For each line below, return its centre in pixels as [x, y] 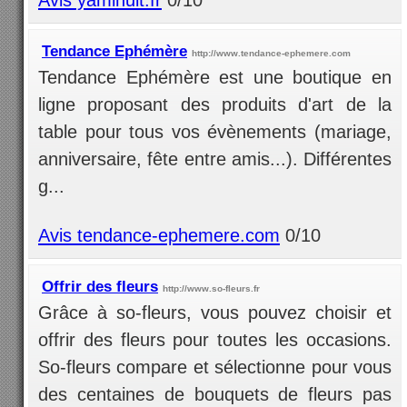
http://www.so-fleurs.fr [211, 289]
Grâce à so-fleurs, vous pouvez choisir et [215, 313]
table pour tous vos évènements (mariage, [215, 131]
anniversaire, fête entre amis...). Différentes [215, 159]
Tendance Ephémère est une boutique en [215, 77]
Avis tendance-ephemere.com [159, 236]
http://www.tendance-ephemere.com [271, 53]
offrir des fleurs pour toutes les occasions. [215, 340]
